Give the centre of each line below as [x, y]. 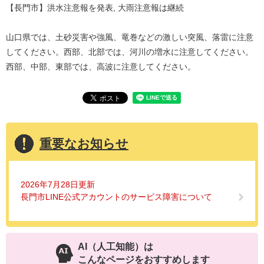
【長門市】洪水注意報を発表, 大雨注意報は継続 [95, 7]
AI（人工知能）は [115, 246]
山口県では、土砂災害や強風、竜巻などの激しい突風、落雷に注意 [130, 37]
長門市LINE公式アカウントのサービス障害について [116, 197]
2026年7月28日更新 [58, 184]
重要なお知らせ [84, 143]
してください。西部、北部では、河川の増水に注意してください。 [130, 52]
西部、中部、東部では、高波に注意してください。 [101, 66]
